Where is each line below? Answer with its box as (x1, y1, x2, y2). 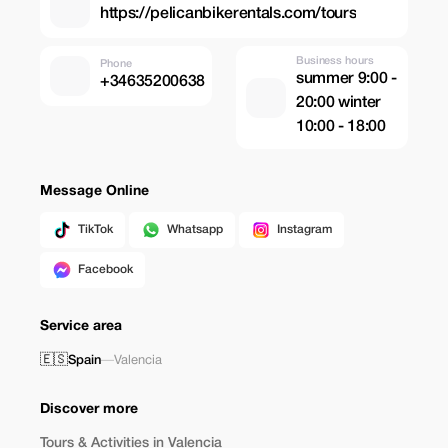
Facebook (78, 264, 133, 275)
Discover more (40, 403, 138, 416)
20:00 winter (296, 96, 382, 110)
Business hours (296, 56, 374, 66)
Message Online (40, 185, 149, 198)
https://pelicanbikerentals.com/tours (100, 6, 357, 21)
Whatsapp (167, 224, 223, 235)
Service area (40, 320, 122, 333)
